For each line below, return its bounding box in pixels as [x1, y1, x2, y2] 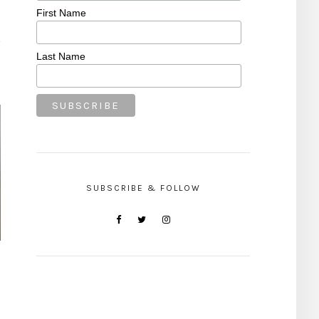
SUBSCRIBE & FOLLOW [85, 183, 201, 194]
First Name [36, 7, 86, 19]
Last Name [36, 51, 85, 63]
